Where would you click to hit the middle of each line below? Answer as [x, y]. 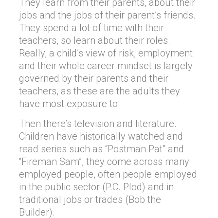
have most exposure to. [70, 104]
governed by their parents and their [94, 78]
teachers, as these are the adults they [100, 91]
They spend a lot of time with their [91, 28]
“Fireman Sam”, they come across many [104, 162]
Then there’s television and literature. [98, 124]
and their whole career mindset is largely [106, 66]
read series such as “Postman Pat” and [101, 149]
